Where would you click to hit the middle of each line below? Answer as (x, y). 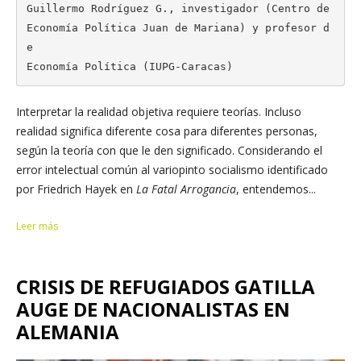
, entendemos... (276, 189)
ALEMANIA (68, 332)
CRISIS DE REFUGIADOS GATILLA (166, 286)
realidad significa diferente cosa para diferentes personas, (167, 131)
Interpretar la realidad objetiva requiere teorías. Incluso (159, 112)
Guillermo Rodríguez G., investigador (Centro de (178, 8)
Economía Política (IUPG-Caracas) (129, 66)
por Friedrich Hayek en (76, 189)
